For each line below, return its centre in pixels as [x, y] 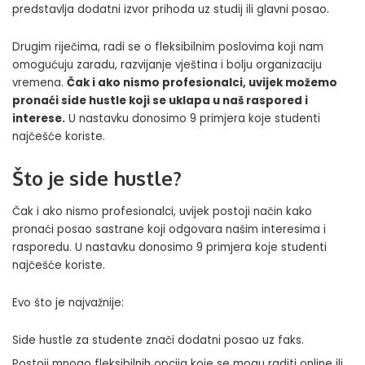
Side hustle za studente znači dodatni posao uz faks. [158, 341]
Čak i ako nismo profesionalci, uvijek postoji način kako [162, 212]
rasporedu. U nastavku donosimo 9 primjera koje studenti [169, 248]
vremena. [40, 82]
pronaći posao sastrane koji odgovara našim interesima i [169, 230]
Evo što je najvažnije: [68, 303]
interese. [39, 118]
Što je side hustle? [97, 178]
